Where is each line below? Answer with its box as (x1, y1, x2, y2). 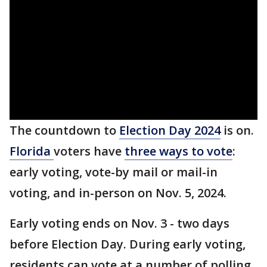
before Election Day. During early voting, (10, 236, 246, 252)
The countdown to (10, 122, 119, 138)
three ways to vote (125, 143, 232, 159)
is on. (221, 122, 254, 138)
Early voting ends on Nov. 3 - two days (10, 215, 229, 231)
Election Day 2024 (119, 122, 221, 138)
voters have (54, 143, 125, 159)
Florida (10, 143, 54, 159)
